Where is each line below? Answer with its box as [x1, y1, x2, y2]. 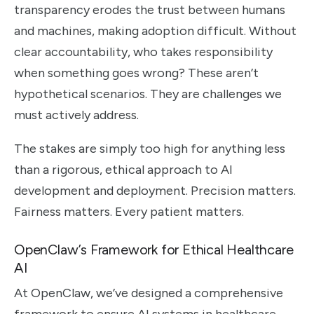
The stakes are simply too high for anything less [14, 140, 285, 156]
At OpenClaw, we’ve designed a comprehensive [14, 285, 283, 301]
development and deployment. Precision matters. [14, 182, 296, 198]
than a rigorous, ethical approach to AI [14, 161, 233, 177]
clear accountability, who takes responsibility [14, 43, 273, 60]
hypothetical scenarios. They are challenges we [14, 86, 282, 102]
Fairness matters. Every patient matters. [14, 203, 244, 219]
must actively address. [14, 107, 139, 123]
